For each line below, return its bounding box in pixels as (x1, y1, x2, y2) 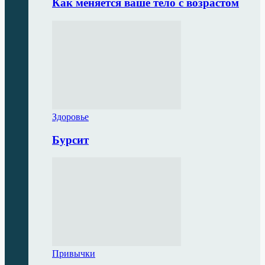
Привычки (52, 248, 95, 259)
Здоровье (52, 111, 89, 122)
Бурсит (52, 133, 89, 146)
